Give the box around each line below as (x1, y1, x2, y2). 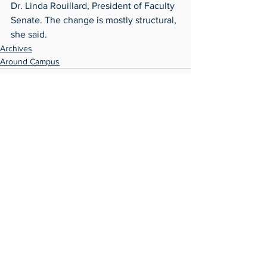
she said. (11, 29, 47, 39)
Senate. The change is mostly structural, (11, 15, 179, 25)
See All (165, 151, 191, 160)
